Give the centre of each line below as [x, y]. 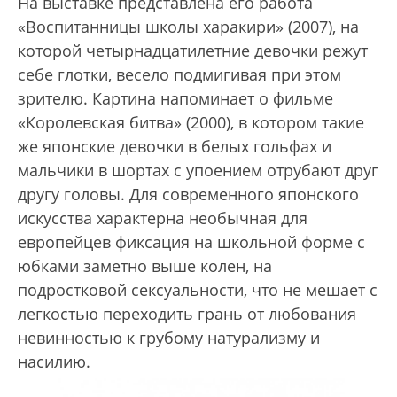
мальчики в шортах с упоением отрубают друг [198, 171]
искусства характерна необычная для [163, 218]
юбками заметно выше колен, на [145, 266]
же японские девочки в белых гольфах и [175, 147]
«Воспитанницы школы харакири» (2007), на [188, 27]
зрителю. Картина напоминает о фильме [175, 99]
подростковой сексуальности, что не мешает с [198, 290]
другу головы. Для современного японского [188, 195]
